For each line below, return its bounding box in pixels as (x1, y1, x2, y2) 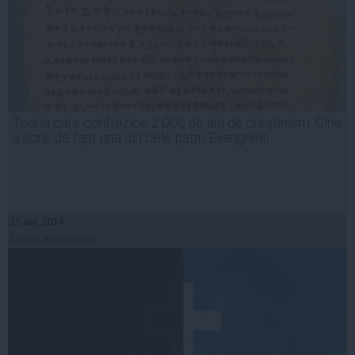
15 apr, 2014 (10, 216, 64, 228)
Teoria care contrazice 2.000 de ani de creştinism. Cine (12, 115, 342, 132)
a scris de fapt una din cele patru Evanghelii (12, 130, 269, 147)
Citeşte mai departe (10, 234, 94, 246)
